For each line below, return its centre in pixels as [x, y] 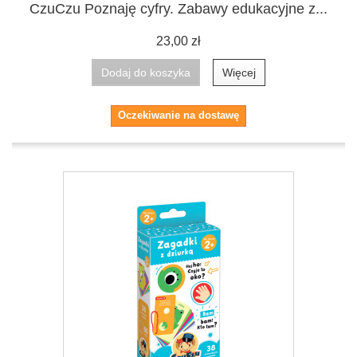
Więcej [239, 72]
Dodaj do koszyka [146, 72]
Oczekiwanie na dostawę [178, 115]
